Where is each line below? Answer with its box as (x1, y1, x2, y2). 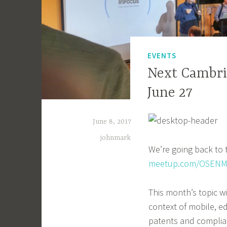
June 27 (147, 85, 193, 101)
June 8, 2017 (93, 118, 131, 126)
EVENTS (147, 51, 177, 61)
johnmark (100, 134, 131, 142)
